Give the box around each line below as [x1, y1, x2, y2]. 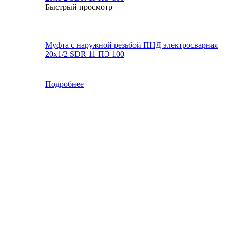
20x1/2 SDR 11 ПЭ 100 [45, 49, 124, 59]
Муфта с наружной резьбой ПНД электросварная [45, 40, 218, 49]
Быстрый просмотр [45, 2, 112, 11]
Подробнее [45, 79, 84, 88]
